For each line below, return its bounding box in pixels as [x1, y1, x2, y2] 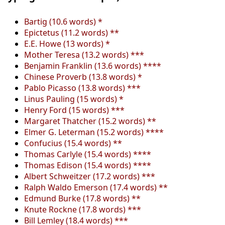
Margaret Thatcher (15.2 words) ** [24, 115, 156, 127]
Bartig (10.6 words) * [24, 16, 102, 27]
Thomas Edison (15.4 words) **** [24, 159, 151, 171]
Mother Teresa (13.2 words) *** [24, 49, 144, 60]
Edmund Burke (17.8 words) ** [24, 192, 141, 204]
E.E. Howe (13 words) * [24, 38, 110, 49]
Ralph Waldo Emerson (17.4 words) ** [24, 181, 168, 193]
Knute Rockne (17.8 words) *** [24, 203, 141, 215]
